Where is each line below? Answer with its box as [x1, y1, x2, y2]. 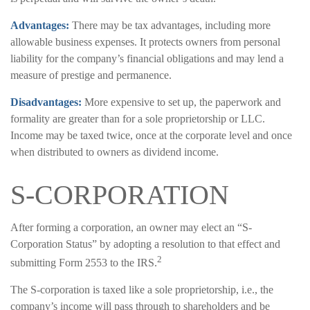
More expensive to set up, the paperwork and [82, 95, 281, 108]
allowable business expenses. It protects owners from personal [10, 35, 280, 48]
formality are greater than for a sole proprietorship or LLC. [10, 112, 265, 125]
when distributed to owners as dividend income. [10, 145, 219, 158]
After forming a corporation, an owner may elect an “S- [10, 221, 252, 233]
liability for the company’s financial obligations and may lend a [10, 52, 284, 64]
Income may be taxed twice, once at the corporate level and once [10, 129, 292, 141]
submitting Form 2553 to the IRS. [10, 257, 157, 269]
